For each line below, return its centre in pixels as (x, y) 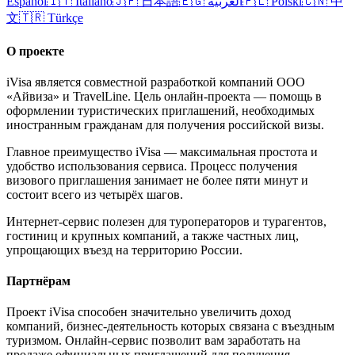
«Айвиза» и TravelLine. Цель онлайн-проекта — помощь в (164, 96)
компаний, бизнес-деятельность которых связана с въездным (170, 326)
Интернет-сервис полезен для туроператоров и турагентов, (166, 221)
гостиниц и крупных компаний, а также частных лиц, (153, 235)
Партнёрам (38, 281)
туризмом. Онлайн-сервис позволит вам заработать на (153, 341)
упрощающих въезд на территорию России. (124, 250)
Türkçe (65, 18)
